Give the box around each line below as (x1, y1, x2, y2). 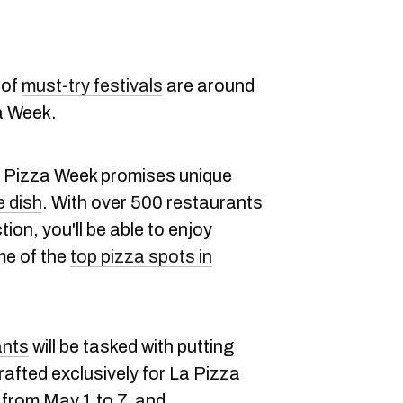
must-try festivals (22, 76, 163, 95)
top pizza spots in (70, 246, 212, 266)
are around (163, 76, 255, 95)
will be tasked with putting (29, 336, 234, 356)
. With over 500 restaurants (42, 193, 263, 212)
